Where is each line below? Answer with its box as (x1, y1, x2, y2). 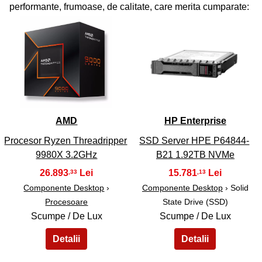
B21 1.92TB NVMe (156, 150, 235, 160)
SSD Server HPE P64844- (139, 136, 250, 146)
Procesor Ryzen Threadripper (4, 136, 127, 146)
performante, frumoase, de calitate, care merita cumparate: (9, 2, 249, 12)
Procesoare (45, 197, 88, 207)
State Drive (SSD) (162, 197, 228, 207)
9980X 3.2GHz (36, 150, 98, 160)
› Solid (222, 183, 249, 193)
